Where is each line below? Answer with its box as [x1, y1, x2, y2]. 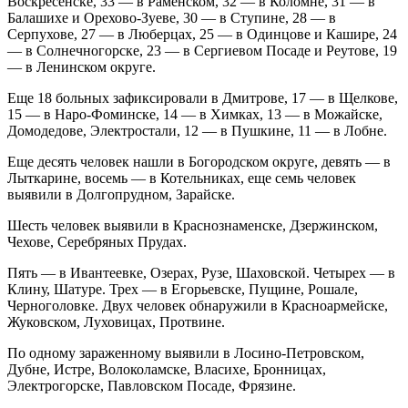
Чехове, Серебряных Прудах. [7, 233, 187, 250]
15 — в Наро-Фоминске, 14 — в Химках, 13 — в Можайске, [7, 106, 382, 122]
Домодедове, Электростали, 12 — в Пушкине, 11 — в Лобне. [7, 122, 387, 138]
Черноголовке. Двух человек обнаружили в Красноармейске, [7, 297, 388, 313]
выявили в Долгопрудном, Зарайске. [7, 186, 235, 202]
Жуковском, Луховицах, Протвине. [7, 313, 225, 330]
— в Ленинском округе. [7, 58, 156, 75]
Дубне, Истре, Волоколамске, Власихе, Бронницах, [7, 361, 326, 377]
